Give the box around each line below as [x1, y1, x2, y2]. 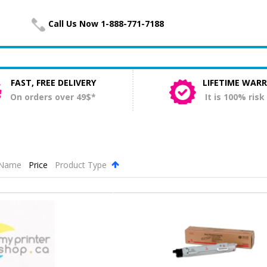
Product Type [54, 159, 109, 171]
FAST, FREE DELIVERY [10, 77, 96, 89]
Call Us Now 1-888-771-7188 [48, 18, 164, 29]
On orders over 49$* [10, 91, 97, 103]
